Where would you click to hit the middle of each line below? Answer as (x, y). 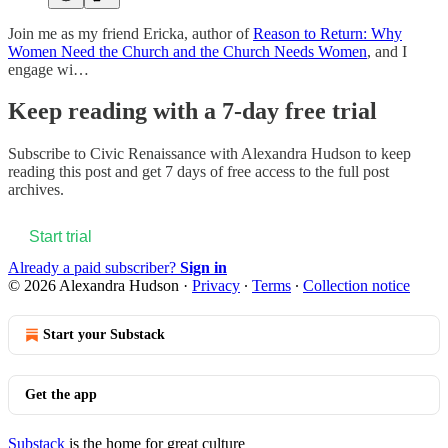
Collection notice (356, 286)
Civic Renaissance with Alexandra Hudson (225, 154)
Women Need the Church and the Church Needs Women (187, 51)
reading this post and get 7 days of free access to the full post (198, 172)
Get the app (61, 395)
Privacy (216, 286)
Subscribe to (49, 154)
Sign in (203, 268)
